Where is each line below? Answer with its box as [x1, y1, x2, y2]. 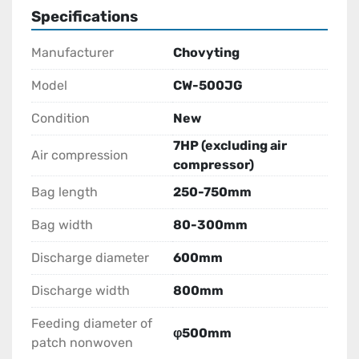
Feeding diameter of [31, 316, 152, 332]
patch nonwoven [31, 335, 133, 351]
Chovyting [173, 45, 240, 61]
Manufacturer [31, 45, 114, 61]
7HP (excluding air [173, 138, 287, 154]
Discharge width [31, 283, 130, 299]
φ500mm [173, 325, 232, 341]
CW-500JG [173, 78, 243, 94]
